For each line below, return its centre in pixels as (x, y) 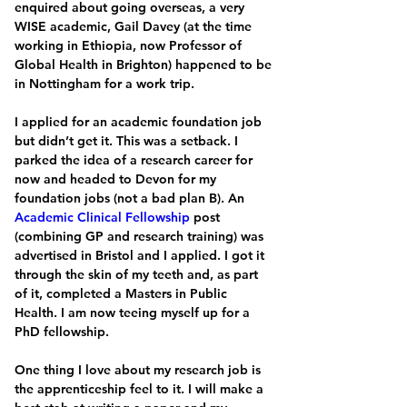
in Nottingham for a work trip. (106, 84)
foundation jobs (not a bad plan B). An (131, 198)
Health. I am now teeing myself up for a (134, 313)
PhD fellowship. (62, 332)
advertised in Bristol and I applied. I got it (141, 255)
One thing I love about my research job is (139, 370)
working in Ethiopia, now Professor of (130, 45)
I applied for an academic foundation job (140, 122)
